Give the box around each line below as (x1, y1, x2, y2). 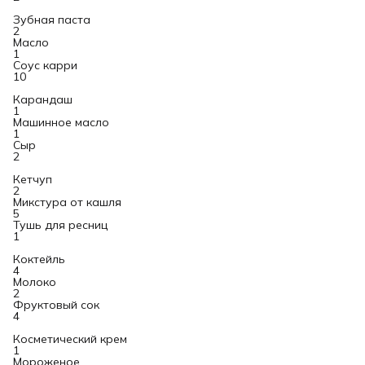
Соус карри (13, 58, 77, 73)
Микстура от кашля (13, 195, 121, 209)
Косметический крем (13, 332, 127, 346)
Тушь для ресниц (13, 218, 108, 232)
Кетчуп (13, 172, 52, 187)
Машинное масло (13, 115, 109, 130)
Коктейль (13, 252, 65, 266)
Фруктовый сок (13, 297, 99, 312)
